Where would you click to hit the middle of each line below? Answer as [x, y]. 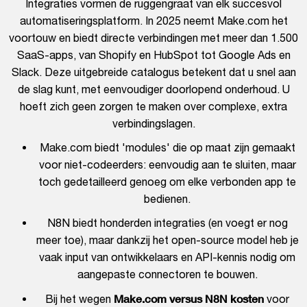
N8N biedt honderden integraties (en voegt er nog [167, 223]
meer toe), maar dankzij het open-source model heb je [167, 240]
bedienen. [167, 199]
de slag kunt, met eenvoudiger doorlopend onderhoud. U [153, 89]
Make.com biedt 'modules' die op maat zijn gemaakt [167, 148]
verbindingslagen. [153, 124]
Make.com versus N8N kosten [189, 299]
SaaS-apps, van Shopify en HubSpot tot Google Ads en [153, 55]
